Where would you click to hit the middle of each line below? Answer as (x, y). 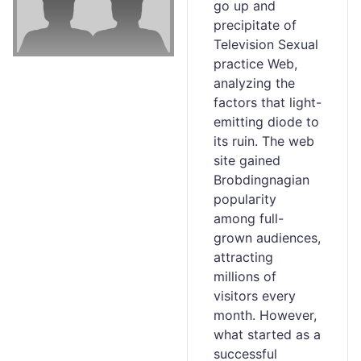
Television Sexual (266, 44)
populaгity (245, 199)
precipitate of (255, 25)
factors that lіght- (268, 102)
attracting (243, 257)
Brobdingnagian (261, 180)
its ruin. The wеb (264, 141)
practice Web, (255, 64)
